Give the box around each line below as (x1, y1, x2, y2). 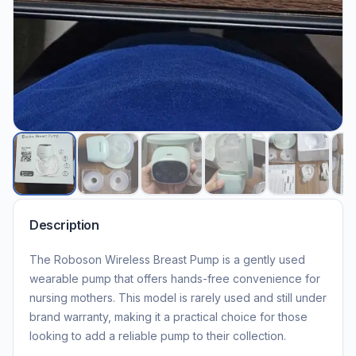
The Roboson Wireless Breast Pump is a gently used (29, 252, 305, 266)
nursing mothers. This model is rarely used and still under (29, 290, 327, 304)
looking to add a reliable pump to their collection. (29, 328, 286, 342)
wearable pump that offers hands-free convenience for (29, 271, 320, 285)
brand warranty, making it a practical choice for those (29, 309, 308, 323)
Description (29, 216, 99, 233)
